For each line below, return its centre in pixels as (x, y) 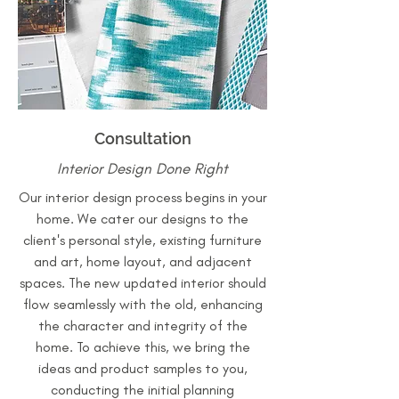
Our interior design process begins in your (142, 197)
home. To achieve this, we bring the (142, 347)
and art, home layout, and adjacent (142, 261)
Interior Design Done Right (142, 168)
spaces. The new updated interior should (142, 283)
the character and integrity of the (142, 326)
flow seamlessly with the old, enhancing (142, 304)
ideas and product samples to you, (142, 368)
